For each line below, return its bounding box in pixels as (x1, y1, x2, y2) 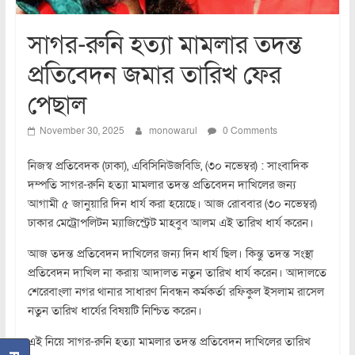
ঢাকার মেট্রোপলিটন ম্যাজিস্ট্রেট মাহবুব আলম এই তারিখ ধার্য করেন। (27, 215, 314, 231)
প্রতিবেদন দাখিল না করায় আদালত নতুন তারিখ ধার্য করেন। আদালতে (27, 265, 326, 281)
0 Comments (219, 124, 277, 138)
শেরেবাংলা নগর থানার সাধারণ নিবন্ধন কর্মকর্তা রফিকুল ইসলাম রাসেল (27, 284, 324, 300)
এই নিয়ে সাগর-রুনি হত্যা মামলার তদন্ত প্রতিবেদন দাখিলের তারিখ (27, 334, 311, 350)
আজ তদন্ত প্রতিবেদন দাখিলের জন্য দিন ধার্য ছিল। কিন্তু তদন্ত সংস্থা (27, 246, 314, 262)
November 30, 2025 (39, 124, 124, 138)
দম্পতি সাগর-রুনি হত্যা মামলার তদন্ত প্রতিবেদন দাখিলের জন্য (27, 177, 296, 193)
